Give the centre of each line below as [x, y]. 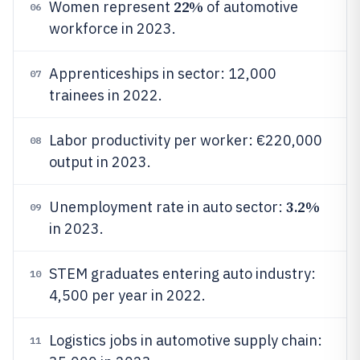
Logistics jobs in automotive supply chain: [186, 340]
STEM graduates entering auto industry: [182, 274]
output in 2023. [100, 162]
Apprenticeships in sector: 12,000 [163, 74]
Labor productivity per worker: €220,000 [186, 140]
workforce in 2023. [112, 29]
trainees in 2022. [106, 95]
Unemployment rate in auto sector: [168, 207]
